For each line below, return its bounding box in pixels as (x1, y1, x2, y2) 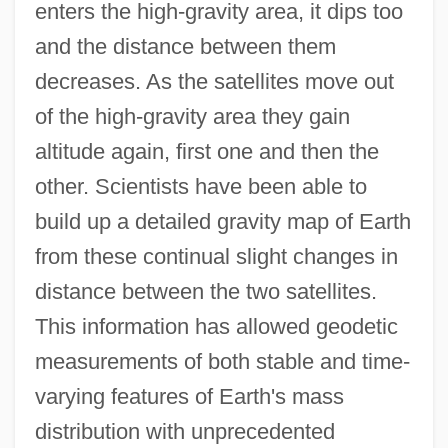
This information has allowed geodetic (34, 314, 398, 340)
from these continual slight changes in (34, 244, 398, 270)
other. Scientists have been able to (34, 174, 367, 200)
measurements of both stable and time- (34, 349, 410, 375)
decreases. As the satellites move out (34, 69, 394, 95)
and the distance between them (34, 34, 336, 60)
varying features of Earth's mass (34, 384, 344, 410)
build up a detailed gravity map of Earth (34, 209, 411, 235)
